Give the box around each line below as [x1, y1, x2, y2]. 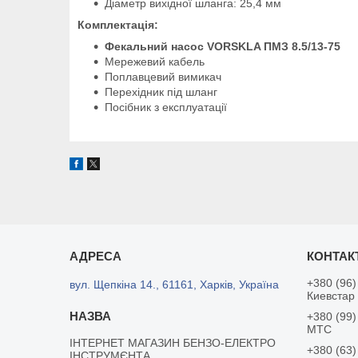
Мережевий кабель [105, 54, 205, 68]
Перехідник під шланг [105, 85, 217, 98]
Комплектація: [78, 18, 158, 31]
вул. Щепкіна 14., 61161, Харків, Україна [70, 277, 280, 291]
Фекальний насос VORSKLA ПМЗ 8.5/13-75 [105, 39, 340, 53]
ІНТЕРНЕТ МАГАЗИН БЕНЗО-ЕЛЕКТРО [70, 336, 276, 349]
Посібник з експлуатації [105, 100, 227, 113]
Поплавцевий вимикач [105, 70, 221, 83]
